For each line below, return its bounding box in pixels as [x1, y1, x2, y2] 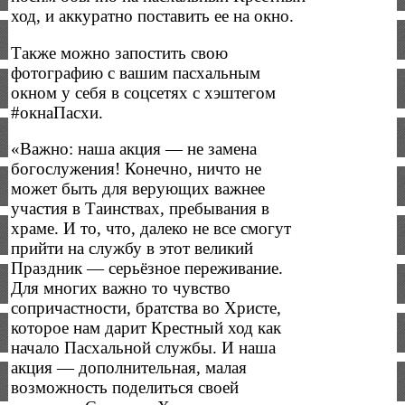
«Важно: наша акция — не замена [11, 139, 258, 159]
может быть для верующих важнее [11, 179, 266, 199]
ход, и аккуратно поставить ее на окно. [11, 5, 295, 25]
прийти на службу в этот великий [11, 239, 254, 259]
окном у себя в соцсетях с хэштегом [11, 82, 277, 102]
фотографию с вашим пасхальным [11, 62, 261, 82]
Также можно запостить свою [11, 42, 229, 62]
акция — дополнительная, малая [11, 358, 248, 378]
